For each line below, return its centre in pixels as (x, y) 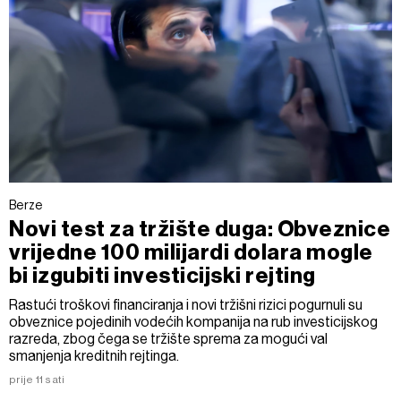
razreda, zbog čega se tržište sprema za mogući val (168, 339)
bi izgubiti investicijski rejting (162, 276)
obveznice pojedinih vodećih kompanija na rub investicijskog (193, 322)
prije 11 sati (37, 380)
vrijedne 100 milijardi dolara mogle (191, 252)
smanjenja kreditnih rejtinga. (94, 356)
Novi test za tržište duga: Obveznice (200, 229)
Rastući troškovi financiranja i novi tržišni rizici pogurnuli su (186, 305)
